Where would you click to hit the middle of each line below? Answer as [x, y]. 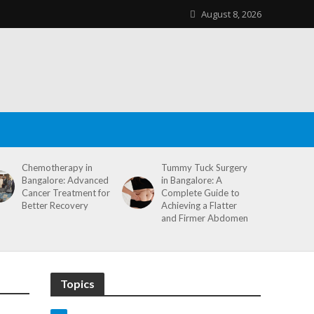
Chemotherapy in [57, 168]
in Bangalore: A [192, 180]
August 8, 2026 [231, 14]
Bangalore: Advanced [66, 180]
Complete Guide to [201, 193]
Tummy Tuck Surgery [205, 168]
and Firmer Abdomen [205, 218]
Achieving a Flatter [199, 205]
